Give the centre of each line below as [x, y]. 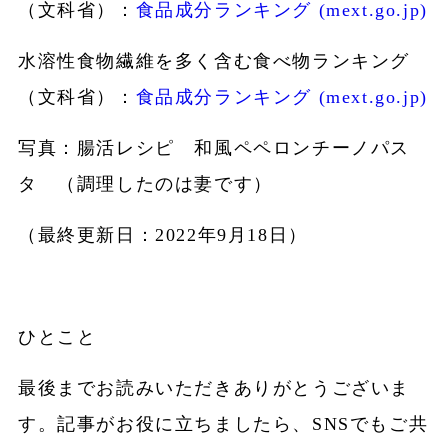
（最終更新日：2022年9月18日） [162, 235]
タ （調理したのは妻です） [145, 184]
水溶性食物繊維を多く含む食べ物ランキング [213, 61]
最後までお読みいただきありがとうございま [213, 388]
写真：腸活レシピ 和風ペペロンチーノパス [213, 148]
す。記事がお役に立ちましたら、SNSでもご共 [223, 424]
